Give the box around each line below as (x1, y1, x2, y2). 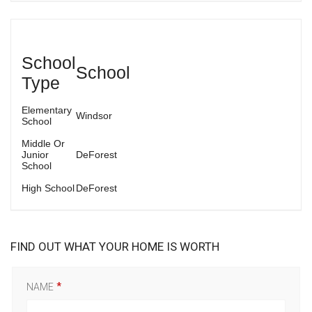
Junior (22, 149, 49, 161)
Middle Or (22, 138, 65, 150)
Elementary (22, 104, 72, 116)
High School (22, 182, 75, 194)
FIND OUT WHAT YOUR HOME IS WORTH (10, 240, 219, 254)
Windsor (76, 110, 112, 122)
